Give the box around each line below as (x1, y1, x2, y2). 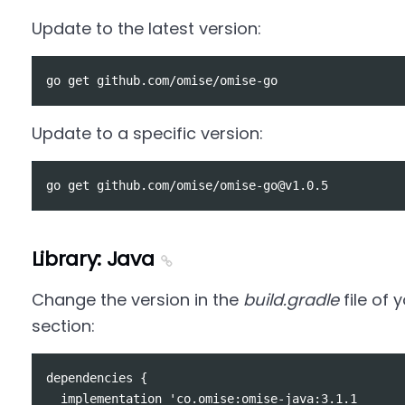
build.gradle (242, 288, 339, 311)
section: (31, 315, 95, 337)
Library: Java (31, 245, 155, 273)
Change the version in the (31, 288, 243, 311)
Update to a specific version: (31, 122, 263, 145)
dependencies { (45, 371, 147, 385)
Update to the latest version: (31, 17, 261, 40)
